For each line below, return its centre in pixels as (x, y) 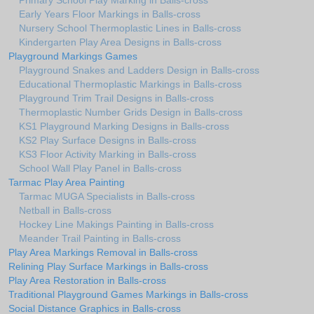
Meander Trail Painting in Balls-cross (100, 239)
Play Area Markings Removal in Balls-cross (103, 253)
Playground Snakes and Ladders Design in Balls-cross (139, 70)
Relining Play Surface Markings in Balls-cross (108, 267)
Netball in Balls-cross (65, 211)
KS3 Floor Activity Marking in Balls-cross (108, 155)
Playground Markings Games (73, 56)
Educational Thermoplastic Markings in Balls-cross (130, 84)
